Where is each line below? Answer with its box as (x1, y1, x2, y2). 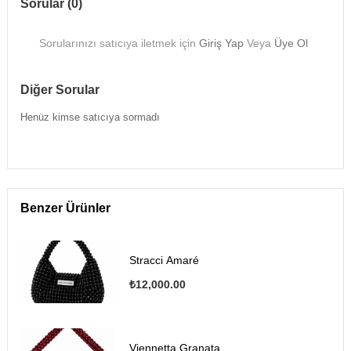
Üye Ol (274, 37, 309, 50)
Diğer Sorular (20, 83, 100, 97)
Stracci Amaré (128, 253, 199, 266)
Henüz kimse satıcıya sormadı (20, 111, 160, 124)
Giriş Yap (199, 37, 244, 50)
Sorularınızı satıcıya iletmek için (39, 37, 200, 50)
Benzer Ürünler (20, 201, 110, 215)
